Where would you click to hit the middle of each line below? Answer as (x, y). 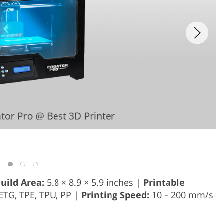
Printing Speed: (115, 194)
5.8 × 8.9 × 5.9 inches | (94, 182)
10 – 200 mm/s (181, 194)
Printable (164, 182)
